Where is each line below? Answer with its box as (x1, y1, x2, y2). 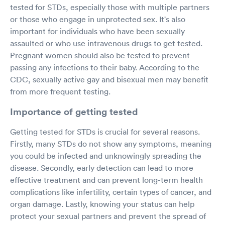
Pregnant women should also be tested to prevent (10, 50, 190, 60)
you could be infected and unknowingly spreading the (10, 150, 201, 161)
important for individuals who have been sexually (10, 26, 185, 36)
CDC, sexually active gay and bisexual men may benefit (10, 74, 208, 84)
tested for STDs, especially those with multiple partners (10, 2, 209, 12)
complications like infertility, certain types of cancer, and (10, 186, 211, 197)
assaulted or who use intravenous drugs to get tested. (10, 38, 202, 48)
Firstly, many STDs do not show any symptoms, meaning (10, 138, 211, 149)
